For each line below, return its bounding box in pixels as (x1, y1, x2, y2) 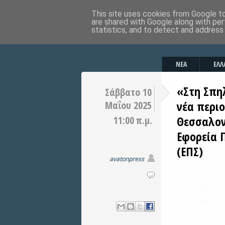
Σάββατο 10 (105, 85, 152, 99)
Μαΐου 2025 (105, 98, 152, 112)
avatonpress (109, 155, 144, 163)
